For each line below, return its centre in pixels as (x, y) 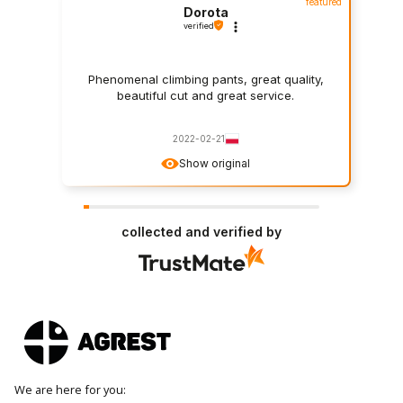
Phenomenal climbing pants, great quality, (206, 80)
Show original (215, 163)
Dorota (206, 12)
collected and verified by (201, 231)
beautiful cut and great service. (206, 96)
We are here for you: (70, 390)
